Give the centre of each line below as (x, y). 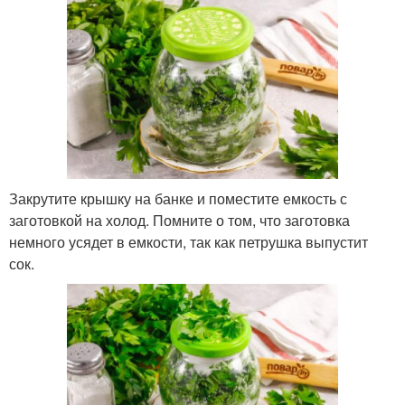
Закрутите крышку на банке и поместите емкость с (178, 198)
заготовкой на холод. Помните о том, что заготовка (179, 220)
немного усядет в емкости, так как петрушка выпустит (188, 241)
